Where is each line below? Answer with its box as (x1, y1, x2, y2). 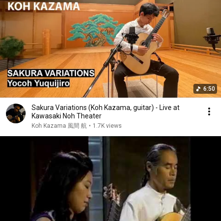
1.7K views (93, 122, 122, 129)
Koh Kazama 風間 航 (32, 122, 87, 129)
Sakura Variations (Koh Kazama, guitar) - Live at (32, 104, 180, 111)
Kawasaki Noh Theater (32, 112, 102, 120)
